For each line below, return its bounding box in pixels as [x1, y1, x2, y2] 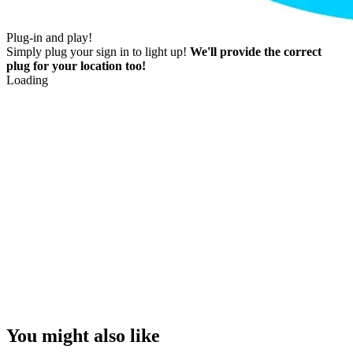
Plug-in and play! [6, 31, 92, 45]
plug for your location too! [6, 59, 146, 73]
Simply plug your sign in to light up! [6, 45, 187, 59]
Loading [6, 73, 48, 87]
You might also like [6, 325, 160, 347]
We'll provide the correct [190, 45, 321, 59]
